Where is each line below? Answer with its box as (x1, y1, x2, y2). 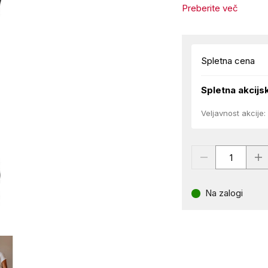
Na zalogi (205, 187, 243, 199)
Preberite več (182, 2, 239, 14)
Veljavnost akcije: (201, 108, 266, 118)
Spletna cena (201, 55, 255, 66)
